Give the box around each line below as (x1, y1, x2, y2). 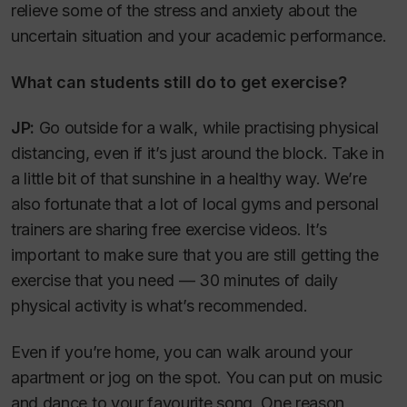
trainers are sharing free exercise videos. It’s (11, 220, 327, 240)
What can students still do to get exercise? (11, 72, 347, 92)
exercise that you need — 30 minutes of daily (11, 271, 339, 291)
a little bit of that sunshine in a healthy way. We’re (11, 169, 367, 189)
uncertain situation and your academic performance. (11, 26, 387, 46)
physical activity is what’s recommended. (11, 296, 308, 316)
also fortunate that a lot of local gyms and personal (11, 194, 379, 214)
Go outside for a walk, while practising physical (35, 118, 379, 138)
